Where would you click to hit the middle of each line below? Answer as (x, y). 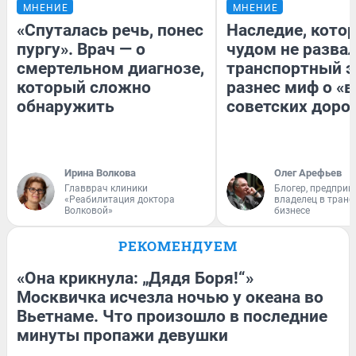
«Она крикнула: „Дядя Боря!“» (135, 279)
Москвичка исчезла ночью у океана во (170, 298)
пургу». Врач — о (81, 50)
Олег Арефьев (308, 173)
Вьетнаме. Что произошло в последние (172, 317)
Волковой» (89, 211)
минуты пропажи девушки (122, 336)
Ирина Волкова (100, 173)
